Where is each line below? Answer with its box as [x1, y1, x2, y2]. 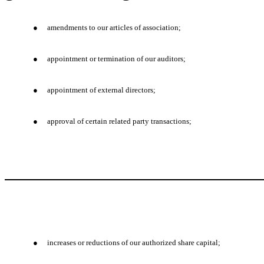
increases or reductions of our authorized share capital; [47, 238, 220, 247]
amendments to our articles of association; [47, 23, 181, 32]
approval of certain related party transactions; [47, 117, 192, 126]
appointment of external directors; [47, 85, 156, 94]
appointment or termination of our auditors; [47, 54, 186, 63]
